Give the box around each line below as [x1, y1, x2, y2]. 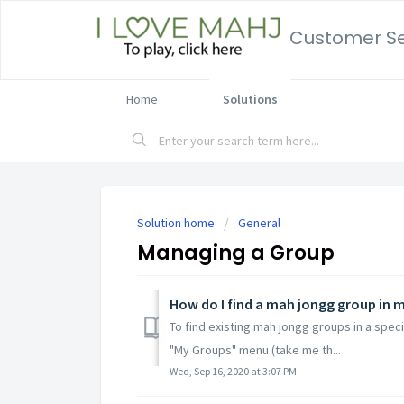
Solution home [137, 215, 217, 231]
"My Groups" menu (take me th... [170, 341, 341, 358]
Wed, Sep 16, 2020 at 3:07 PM [170, 363, 297, 378]
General [238, 215, 280, 231]
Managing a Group [137, 239, 335, 267]
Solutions [222, 91, 278, 107]
